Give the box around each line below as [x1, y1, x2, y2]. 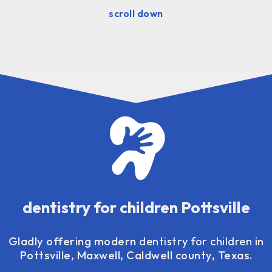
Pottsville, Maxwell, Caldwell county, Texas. [19, 248, 253, 262]
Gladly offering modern [8, 234, 139, 248]
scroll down [109, 7, 163, 19]
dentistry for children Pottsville [22, 197, 250, 217]
